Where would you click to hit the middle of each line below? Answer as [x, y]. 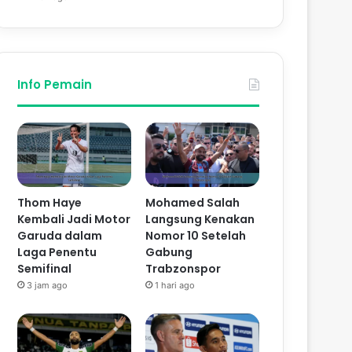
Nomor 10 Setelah [196, 236]
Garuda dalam [60, 236]
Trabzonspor [183, 269]
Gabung [169, 253]
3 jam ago [48, 286]
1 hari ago [175, 286]
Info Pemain [55, 85]
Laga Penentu [57, 253]
